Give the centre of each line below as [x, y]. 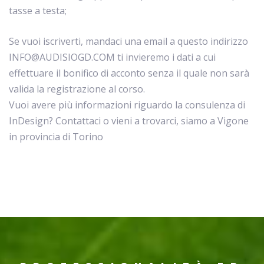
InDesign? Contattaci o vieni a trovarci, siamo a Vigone [129, 121]
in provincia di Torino [56, 137]
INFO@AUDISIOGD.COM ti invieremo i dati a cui [112, 57]
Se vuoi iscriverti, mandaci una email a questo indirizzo [128, 42]
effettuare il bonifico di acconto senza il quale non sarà [129, 73]
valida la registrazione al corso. [77, 89]
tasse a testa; [38, 11]
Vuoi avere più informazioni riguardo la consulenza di [127, 105]
